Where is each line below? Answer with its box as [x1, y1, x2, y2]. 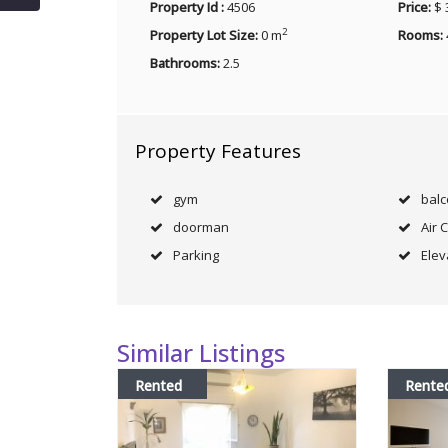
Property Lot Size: [150, 26, 258, 44]
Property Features [135, 138, 301, 164]
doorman [173, 218, 229, 236]
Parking [173, 246, 219, 264]
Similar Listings [117, 336, 285, 369]
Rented [134, 376, 182, 395]
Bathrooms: [150, 54, 220, 72]
